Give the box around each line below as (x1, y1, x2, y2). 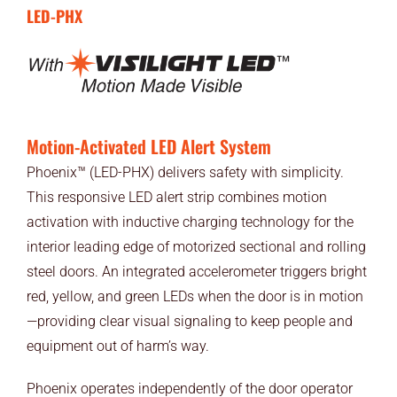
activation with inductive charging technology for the (26, 214, 354, 231)
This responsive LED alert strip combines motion (26, 189, 327, 206)
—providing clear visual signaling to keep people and (26, 313, 353, 331)
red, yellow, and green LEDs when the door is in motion (26, 288, 363, 306)
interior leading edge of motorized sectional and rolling (26, 238, 366, 256)
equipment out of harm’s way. (26, 338, 209, 355)
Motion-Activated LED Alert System (26, 133, 271, 160)
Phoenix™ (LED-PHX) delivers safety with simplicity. (26, 164, 344, 182)
